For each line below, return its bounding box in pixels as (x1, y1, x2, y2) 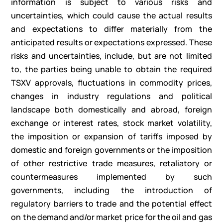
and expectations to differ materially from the (11, 23, 212, 35)
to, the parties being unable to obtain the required (11, 64, 212, 75)
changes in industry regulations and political (11, 91, 212, 102)
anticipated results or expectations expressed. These (11, 37, 212, 48)
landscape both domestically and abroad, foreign (11, 104, 212, 115)
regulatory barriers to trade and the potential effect (11, 198, 212, 210)
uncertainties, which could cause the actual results (11, 10, 212, 21)
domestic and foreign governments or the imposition (11, 144, 212, 156)
